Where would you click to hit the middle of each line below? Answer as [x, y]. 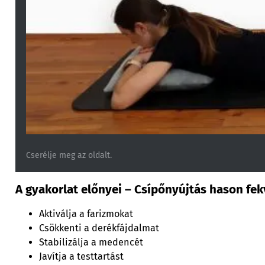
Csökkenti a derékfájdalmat [99, 228]
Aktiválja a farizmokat [86, 214]
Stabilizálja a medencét [91, 243]
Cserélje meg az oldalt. [69, 155]
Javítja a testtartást [81, 257]
